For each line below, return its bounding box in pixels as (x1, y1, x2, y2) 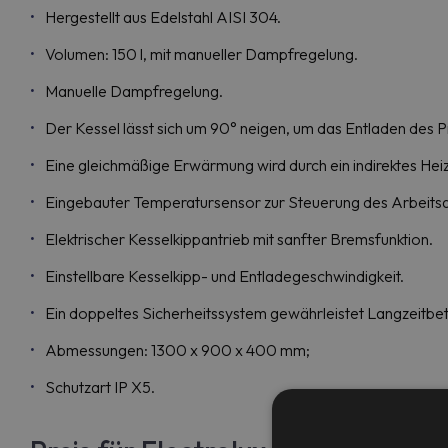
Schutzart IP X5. (45, 377, 155, 397)
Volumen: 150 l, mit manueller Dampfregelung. (45, 44, 358, 64)
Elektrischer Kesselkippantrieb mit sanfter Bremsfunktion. (45, 229, 433, 249)
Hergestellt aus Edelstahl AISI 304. (45, 7, 281, 27)
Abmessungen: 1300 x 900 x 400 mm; (45, 340, 310, 360)
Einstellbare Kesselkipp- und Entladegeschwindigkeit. (45, 266, 404, 286)
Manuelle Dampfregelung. (45, 81, 223, 101)
